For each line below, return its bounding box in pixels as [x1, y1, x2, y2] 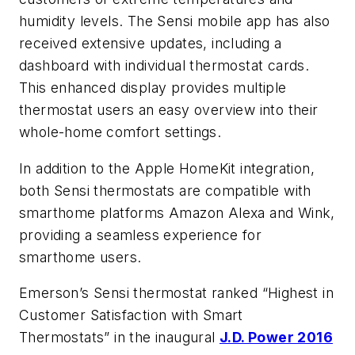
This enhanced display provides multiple [19, 78, 287, 96]
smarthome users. [19, 248, 142, 265]
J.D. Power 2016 [219, 329, 333, 346]
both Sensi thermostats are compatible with [19, 181, 311, 199]
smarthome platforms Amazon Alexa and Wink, [19, 204, 335, 221]
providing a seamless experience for [19, 226, 261, 243]
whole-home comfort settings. [19, 123, 222, 140]
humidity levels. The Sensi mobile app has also [19, 12, 330, 29]
